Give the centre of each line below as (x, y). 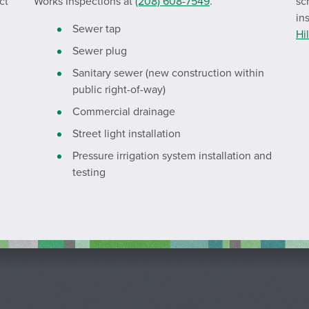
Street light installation (127, 134)
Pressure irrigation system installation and (172, 156)
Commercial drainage (124, 112)
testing (89, 172)
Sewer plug (100, 51)
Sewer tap (97, 29)
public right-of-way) (119, 90)
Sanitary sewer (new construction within (168, 73)
